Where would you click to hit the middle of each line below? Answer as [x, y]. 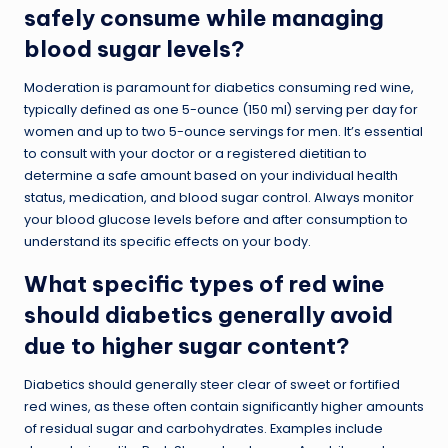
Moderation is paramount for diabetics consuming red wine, [219, 87]
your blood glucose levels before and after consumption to [216, 219]
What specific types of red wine [204, 283]
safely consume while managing [204, 17]
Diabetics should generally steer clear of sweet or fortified [212, 384]
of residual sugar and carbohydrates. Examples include [203, 428]
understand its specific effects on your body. [167, 241]
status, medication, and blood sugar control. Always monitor [219, 197]
